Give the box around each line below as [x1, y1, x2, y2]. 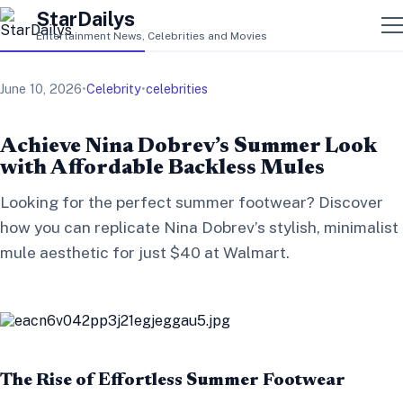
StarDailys [36, 6, 135, 31]
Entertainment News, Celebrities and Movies [36, 29, 267, 42]
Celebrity [86, 81, 141, 96]
